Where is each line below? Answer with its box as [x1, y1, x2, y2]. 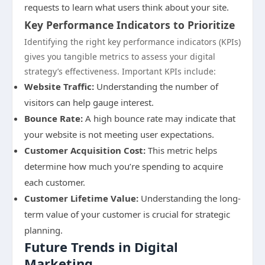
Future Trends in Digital [24, 238, 178, 256]
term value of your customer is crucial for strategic [24, 208, 230, 220]
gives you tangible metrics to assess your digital [24, 51, 215, 62]
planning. [24, 224, 63, 236]
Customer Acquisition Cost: [24, 144, 146, 156]
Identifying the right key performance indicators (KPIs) [24, 36, 241, 47]
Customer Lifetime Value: [24, 192, 138, 204]
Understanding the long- [138, 192, 241, 204]
